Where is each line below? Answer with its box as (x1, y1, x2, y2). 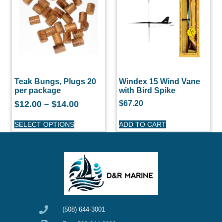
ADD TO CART (119, 120, 166, 129)
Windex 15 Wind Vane (119, 77, 201, 86)
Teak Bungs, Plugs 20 (14, 77, 96, 86)
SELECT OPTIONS (14, 120, 74, 129)
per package (14, 86, 61, 95)
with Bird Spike (119, 86, 176, 95)
